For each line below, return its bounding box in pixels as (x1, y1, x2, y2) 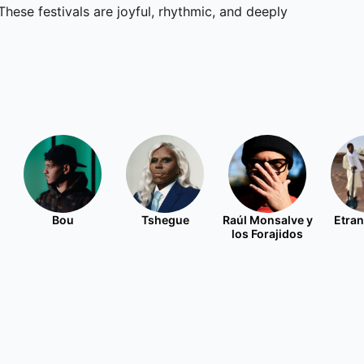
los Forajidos (232, 227, 303, 240)
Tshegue (141, 213, 189, 227)
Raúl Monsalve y (222, 213, 313, 227)
